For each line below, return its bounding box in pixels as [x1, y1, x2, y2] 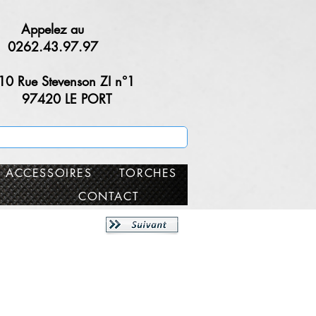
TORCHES [119, 166, 177, 181]
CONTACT [78, 189, 140, 204]
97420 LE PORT [21, 90, 111, 107]
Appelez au [21, 20, 84, 37]
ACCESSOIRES [6, 166, 92, 181]
